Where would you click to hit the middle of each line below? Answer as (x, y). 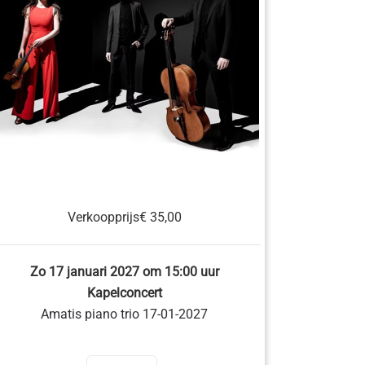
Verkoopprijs (103, 217)
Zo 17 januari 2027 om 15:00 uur (124, 272)
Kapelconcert (124, 293)
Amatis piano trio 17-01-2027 (125, 314)
